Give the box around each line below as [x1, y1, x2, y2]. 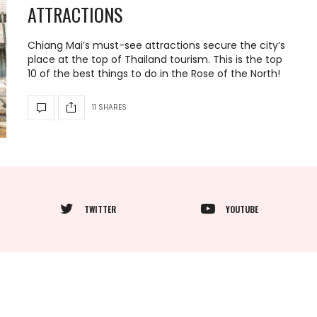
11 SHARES [92, 102, 127, 113]
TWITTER [83, 202, 116, 215]
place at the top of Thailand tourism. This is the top [28, 52, 282, 67]
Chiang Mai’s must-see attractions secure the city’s [28, 38, 285, 52]
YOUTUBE [225, 202, 258, 215]
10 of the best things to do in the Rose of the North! [28, 66, 280, 81]
